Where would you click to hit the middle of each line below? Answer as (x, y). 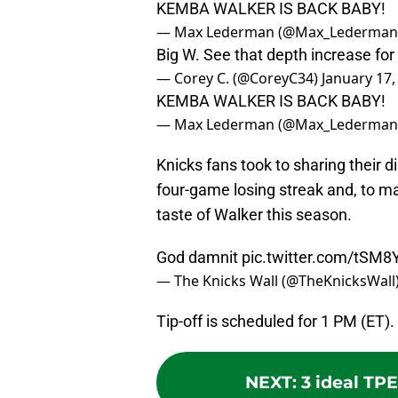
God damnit (199, 258)
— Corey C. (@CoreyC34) (239, 79)
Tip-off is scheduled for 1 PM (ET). (275, 322)
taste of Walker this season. (254, 215)
